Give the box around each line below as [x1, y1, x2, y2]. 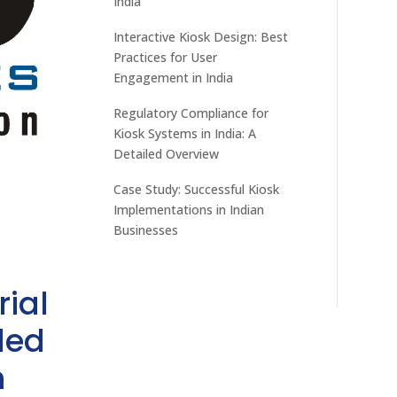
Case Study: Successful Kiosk [113, 180, 280, 198]
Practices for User [113, 48, 218, 66]
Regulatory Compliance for [113, 104, 269, 121]
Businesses [113, 221, 179, 238]
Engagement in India [113, 68, 234, 86]
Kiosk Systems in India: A [113, 124, 257, 142]
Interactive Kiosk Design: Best [113, 27, 289, 45]
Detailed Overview [113, 144, 220, 162]
